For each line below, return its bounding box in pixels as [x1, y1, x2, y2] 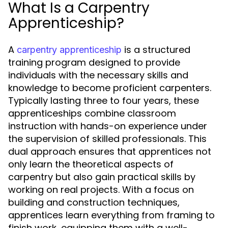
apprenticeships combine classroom [8, 107, 176, 120]
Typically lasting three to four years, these [8, 94, 199, 107]
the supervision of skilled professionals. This [8, 132, 207, 145]
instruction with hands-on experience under [8, 120, 207, 132]
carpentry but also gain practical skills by [8, 170, 195, 183]
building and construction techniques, [8, 196, 180, 209]
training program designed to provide [8, 56, 180, 69]
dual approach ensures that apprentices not [8, 145, 211, 158]
